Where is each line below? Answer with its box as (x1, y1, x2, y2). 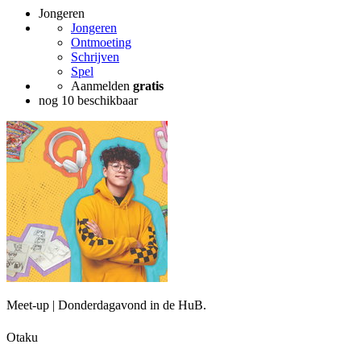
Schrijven (71, 50, 119, 64)
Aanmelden (71, 79, 133, 93)
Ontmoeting (71, 35, 131, 50)
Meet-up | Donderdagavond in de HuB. (6, 298, 206, 313)
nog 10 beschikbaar (39, 93, 138, 108)
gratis (133, 79, 164, 93)
